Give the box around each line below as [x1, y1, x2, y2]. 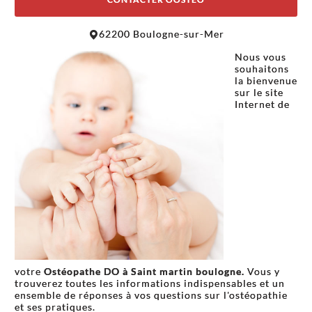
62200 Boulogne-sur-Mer [98, 28, 224, 40]
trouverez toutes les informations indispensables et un [15, 277, 285, 290]
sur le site [235, 86, 283, 99]
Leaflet [118, 16, 151, 29]
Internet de [235, 98, 290, 111]
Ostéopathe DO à [44, 265, 131, 278]
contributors [238, 16, 294, 29]
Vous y [247, 265, 280, 278]
